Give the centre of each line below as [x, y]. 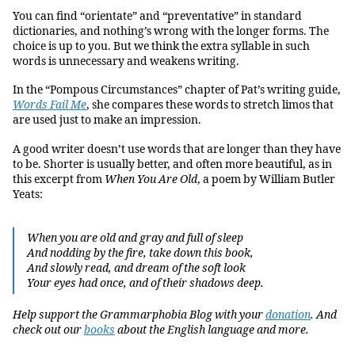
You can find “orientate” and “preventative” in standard [157, 16]
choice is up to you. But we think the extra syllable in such [161, 46]
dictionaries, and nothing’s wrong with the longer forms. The [171, 31]
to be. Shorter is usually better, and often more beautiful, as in [172, 164]
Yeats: [28, 194]
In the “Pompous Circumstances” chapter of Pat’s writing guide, [177, 90]
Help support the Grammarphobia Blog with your [139, 315]
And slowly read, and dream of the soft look [136, 268]
